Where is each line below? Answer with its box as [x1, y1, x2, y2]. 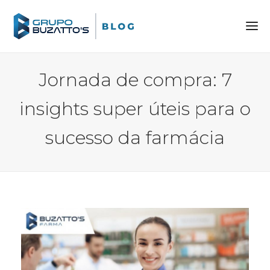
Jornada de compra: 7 [38, 68, 232, 91]
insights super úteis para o [19, 97, 251, 120]
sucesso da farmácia [45, 126, 225, 149]
